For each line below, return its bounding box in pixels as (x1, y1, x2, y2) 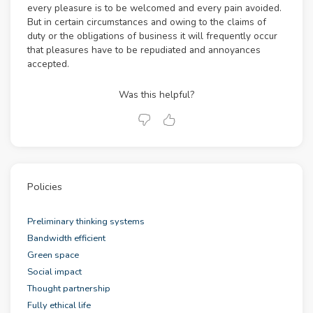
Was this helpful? (119, 88, 194, 102)
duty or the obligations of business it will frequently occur (27, 29, 277, 43)
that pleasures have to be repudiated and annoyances (27, 43, 261, 57)
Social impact (27, 265, 82, 279)
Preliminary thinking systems (27, 215, 145, 228)
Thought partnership (27, 282, 110, 296)
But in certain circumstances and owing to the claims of (27, 15, 266, 29)
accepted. (27, 57, 69, 71)
